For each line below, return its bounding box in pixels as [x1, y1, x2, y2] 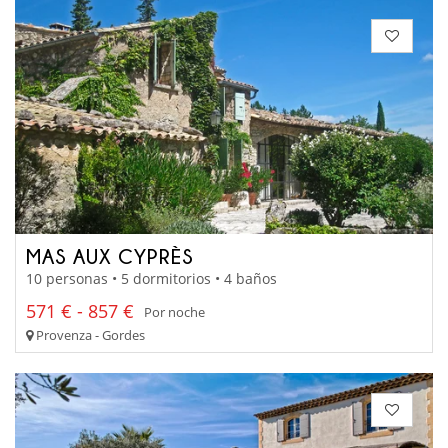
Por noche [144, 302, 205, 321]
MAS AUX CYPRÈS [26, 244, 194, 267]
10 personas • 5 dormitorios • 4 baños [26, 269, 277, 289]
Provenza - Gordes [33, 326, 145, 345]
